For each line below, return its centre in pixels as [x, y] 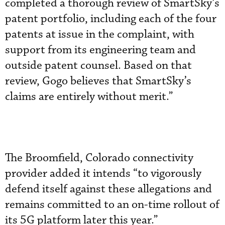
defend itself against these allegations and [108, 189]
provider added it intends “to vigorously [103, 173]
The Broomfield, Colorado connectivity [99, 158]
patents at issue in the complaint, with [100, 34]
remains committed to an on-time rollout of [112, 204]
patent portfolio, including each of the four [111, 19]
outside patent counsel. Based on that [98, 65]
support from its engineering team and [100, 50]
